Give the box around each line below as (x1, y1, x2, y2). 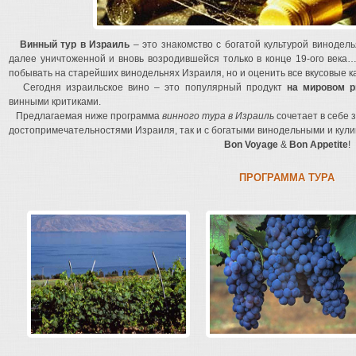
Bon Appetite (288, 139, 348, 150)
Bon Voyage (223, 139, 278, 150)
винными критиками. (9, 96, 101, 107)
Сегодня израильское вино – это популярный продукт (9, 82, 287, 93)
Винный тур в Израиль (19, 39, 130, 50)
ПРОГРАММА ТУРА (239, 172, 335, 184)
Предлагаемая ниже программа (9, 110, 162, 122)
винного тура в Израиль (162, 110, 274, 122)
